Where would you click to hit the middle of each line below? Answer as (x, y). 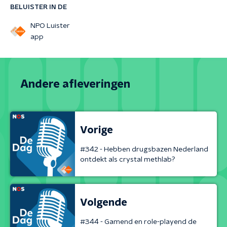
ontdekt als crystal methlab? (128, 159)
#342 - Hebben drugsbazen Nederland (144, 149)
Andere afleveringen (75, 84)
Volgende (104, 202)
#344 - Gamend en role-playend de (138, 222)
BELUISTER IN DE (39, 7)
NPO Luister (50, 26)
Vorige (97, 130)
